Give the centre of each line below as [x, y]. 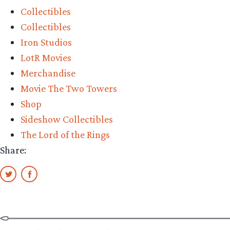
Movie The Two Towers [69, 88]
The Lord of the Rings [65, 134]
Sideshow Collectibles [67, 119]
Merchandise [48, 73]
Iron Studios [46, 42]
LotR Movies [46, 57]
